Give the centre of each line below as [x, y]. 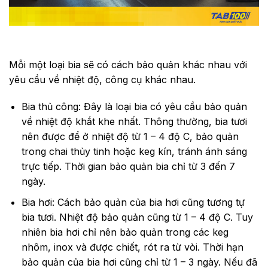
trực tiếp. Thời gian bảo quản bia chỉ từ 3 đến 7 [128, 167]
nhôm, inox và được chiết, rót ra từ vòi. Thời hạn [132, 247]
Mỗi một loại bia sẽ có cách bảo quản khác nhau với [128, 64]
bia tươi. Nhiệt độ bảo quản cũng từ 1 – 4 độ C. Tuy [137, 217]
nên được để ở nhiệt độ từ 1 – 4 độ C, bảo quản [130, 137]
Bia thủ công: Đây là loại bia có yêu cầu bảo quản [134, 107]
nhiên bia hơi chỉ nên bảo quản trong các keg [125, 232]
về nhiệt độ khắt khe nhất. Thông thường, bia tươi [134, 122]
